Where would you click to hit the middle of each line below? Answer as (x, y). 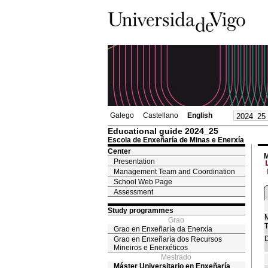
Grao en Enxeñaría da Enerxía (163, 229)
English (200, 115)
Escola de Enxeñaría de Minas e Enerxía (176, 140)
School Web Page (143, 182)
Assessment (133, 192)
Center (119, 151)
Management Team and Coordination (174, 172)
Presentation (134, 162)
